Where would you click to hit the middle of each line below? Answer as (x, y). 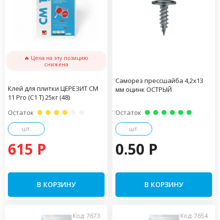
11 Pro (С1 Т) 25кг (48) (39, 97)
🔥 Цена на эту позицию (56, 58)
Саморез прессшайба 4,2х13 (159, 81)
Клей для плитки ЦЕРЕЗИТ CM (53, 88)
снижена (56, 64)
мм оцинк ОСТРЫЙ (144, 89)
